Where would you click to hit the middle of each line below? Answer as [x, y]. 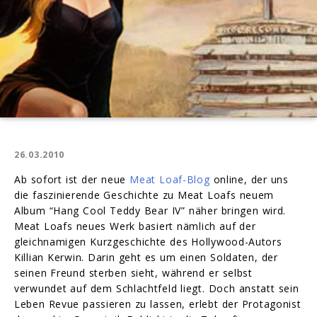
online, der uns [249, 179]
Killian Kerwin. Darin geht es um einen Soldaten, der [146, 257]
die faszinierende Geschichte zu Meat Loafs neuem [144, 195]
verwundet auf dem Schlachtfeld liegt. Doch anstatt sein [157, 288]
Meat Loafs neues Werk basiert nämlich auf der [135, 226]
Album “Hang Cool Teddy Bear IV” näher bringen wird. [150, 210]
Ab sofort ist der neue [72, 179]
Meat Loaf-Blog [170, 179]
